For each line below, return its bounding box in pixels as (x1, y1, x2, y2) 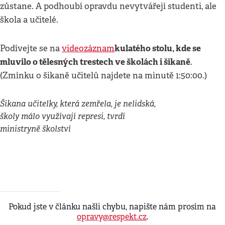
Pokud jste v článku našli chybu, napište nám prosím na (9, 201, 216, 212)
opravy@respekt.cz (77, 211, 147, 222)
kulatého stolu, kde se (115, 43, 201, 54)
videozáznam (62, 43, 115, 54)
